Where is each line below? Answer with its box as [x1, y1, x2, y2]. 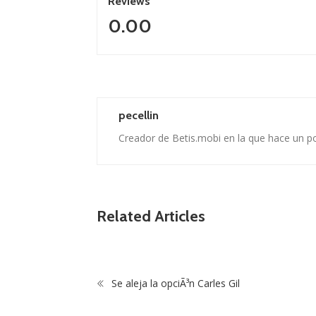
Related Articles [97, 207, 205, 226]
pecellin [119, 109, 159, 123]
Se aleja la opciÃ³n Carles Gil [109, 276, 240, 291]
